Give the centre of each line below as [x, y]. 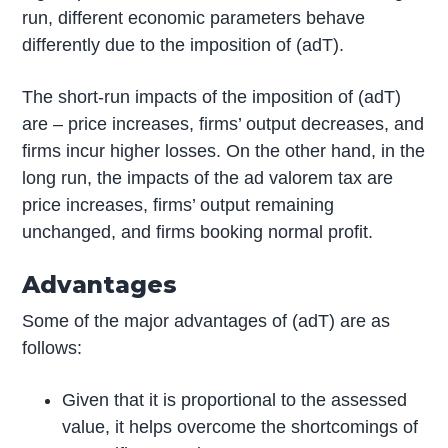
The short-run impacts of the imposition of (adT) [212, 96]
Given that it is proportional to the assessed [235, 399]
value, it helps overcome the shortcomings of [240, 426]
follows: [52, 347]
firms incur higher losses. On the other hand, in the [224, 150]
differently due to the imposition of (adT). [183, 45]
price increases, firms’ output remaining [178, 204]
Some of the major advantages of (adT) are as [206, 320]
